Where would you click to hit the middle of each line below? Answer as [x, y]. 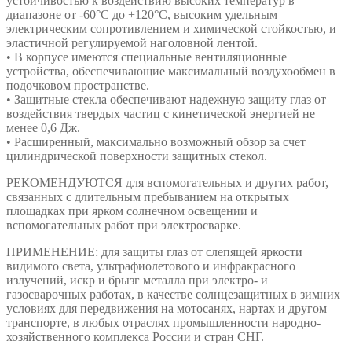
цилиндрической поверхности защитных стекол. [137, 156]
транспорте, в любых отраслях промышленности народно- [163, 322]
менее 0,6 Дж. [43, 127]
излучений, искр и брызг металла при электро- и [137, 280]
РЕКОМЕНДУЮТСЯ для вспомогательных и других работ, [167, 182]
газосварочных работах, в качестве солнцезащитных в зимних [173, 294]
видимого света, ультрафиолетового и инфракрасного [151, 266]
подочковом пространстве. [78, 85]
